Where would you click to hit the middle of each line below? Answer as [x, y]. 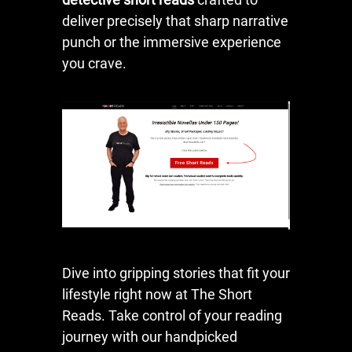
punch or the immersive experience [172, 42]
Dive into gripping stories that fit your [176, 273]
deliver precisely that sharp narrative [175, 20]
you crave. [94, 63]
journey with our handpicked [150, 336]
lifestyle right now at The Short [157, 294]
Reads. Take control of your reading [172, 315]
